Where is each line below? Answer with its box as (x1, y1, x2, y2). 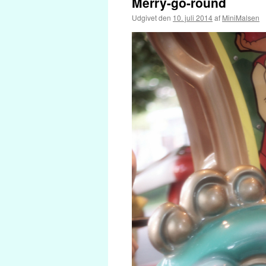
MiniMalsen (222, 12, 259, 23)
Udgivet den (132, 12, 171, 23)
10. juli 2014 (173, 12, 213, 23)
